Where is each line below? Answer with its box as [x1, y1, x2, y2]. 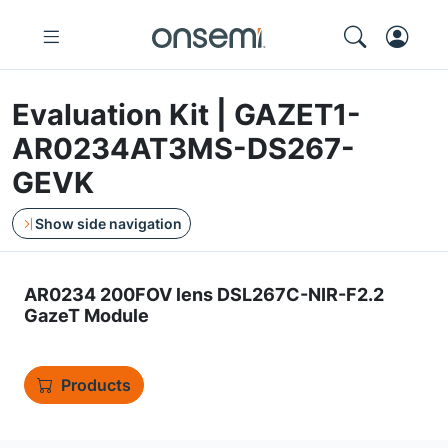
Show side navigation [35, 215, 182, 232]
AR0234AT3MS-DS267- [12, 131, 355, 166]
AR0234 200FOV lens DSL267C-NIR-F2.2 [24, 284, 384, 305]
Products [61, 375, 131, 395]
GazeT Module [24, 305, 149, 326]
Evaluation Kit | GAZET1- [12, 97, 361, 132]
